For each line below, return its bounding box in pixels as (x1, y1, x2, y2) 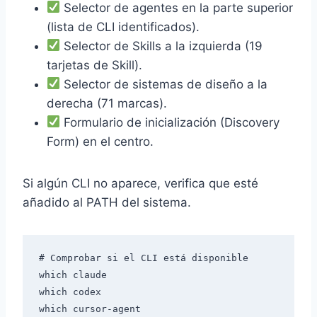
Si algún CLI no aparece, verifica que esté (23, 175, 258, 190)
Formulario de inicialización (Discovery (60, 115, 280, 129)
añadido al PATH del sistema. (23, 195, 191, 209)
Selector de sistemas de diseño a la (60, 76, 268, 91)
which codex (38, 287, 101, 298)
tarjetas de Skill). (47, 57, 142, 72)
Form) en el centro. (47, 134, 154, 149)
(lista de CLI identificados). (47, 19, 200, 34)
